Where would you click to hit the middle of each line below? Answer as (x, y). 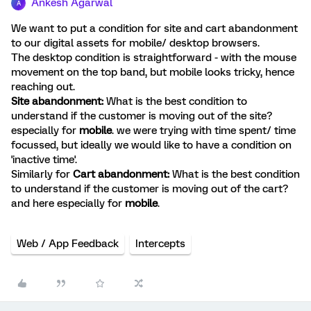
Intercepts (160, 244)
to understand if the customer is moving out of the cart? (150, 189)
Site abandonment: (59, 101)
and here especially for (68, 203)
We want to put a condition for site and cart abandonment (154, 28)
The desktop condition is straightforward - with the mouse (154, 58)
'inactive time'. (44, 160)
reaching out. (43, 87)
